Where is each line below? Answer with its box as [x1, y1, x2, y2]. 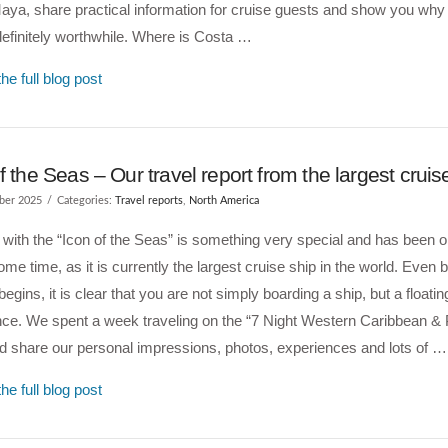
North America [188, 195, 259, 206]
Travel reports [114, 195, 183, 206]
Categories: [56, 195, 115, 206]
